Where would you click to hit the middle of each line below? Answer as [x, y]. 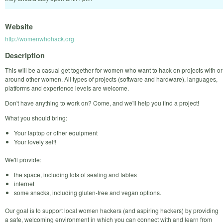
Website [19, 27]
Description [25, 55]
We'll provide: [23, 159]
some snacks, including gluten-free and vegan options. [88, 192]
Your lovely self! [35, 141]
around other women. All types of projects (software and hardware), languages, [111, 79]
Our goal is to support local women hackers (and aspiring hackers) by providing [112, 210]
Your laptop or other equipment [56, 132]
